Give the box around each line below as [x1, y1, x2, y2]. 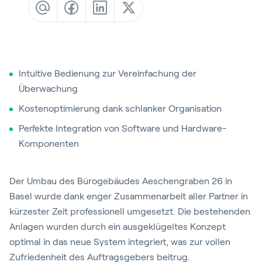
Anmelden [92, 171, 136, 181]
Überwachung [19, 84, 78, 94]
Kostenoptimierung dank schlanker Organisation [19, 104, 222, 113]
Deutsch [92, 214, 127, 224]
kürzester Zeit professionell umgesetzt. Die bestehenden [9, 206, 250, 216]
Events [82, 46, 111, 56]
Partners [82, 88, 116, 98]
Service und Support [82, 67, 168, 77]
